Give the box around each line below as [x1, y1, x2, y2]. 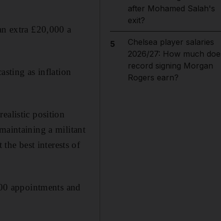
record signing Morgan [127, 61, 213, 71]
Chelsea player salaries [127, 37, 214, 47]
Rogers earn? [127, 73, 179, 82]
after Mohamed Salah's [127, 3, 215, 13]
